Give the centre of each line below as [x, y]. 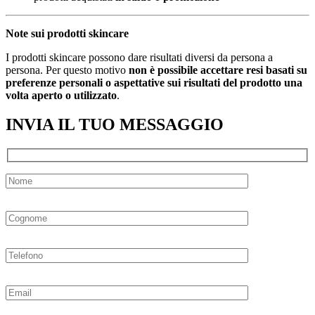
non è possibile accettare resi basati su [218, 70]
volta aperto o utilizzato [61, 95]
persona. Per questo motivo [67, 70]
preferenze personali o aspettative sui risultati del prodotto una [154, 82]
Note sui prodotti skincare [67, 33]
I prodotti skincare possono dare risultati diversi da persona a [139, 57]
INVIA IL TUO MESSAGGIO [115, 125]
